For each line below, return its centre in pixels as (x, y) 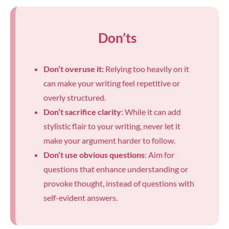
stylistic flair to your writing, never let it (112, 126)
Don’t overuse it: (74, 69)
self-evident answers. (81, 198)
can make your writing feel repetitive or (112, 83)
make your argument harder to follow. (109, 140)
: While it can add (151, 112)
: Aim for (159, 155)
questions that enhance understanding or (116, 169)
